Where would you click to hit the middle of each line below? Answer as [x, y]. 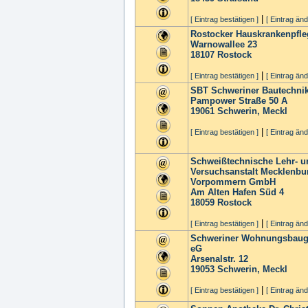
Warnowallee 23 [224, 44]
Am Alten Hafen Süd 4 [237, 192]
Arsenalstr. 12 [219, 259]
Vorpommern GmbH [233, 182]
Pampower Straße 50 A [239, 101]
